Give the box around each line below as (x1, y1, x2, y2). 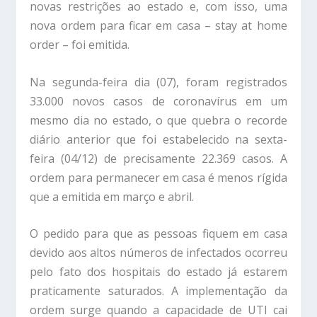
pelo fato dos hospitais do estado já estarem (30, 264, 287, 280)
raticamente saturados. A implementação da (37, 283, 287, 299)
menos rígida (217, 169, 287, 185)
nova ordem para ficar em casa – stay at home (30, 17, 287, 33)
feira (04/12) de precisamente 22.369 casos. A (30, 150, 287, 166)
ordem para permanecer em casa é (30, 169, 218, 185)
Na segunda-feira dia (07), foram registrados (30, 74, 287, 90)
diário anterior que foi (30, 131, 156, 147)
